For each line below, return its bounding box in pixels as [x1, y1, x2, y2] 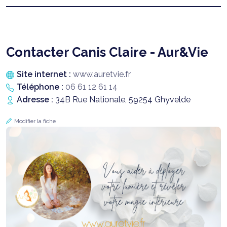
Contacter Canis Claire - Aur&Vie [6, 44, 208, 60]
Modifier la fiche [14, 118, 56, 125]
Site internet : [17, 69, 73, 79]
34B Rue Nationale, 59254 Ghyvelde [55, 94, 191, 104]
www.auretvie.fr [73, 69, 131, 79]
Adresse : [17, 94, 55, 104]
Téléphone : [17, 82, 65, 92]
